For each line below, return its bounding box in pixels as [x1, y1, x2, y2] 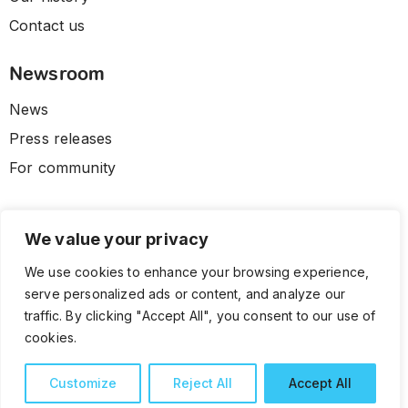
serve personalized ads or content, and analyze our [25, 286, 346, 301]
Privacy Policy [149, 368, 237, 384]
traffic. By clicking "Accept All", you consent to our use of [25, 308, 376, 323]
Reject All [173, 375, 232, 391]
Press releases [9, 129, 113, 148]
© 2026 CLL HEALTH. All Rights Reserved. [9, 337, 263, 353]
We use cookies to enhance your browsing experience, [25, 264, 370, 280]
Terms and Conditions [9, 368, 143, 384]
